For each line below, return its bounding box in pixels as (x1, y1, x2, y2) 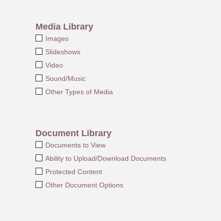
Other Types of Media (45, 87, 113, 96)
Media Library (36, 21, 93, 32)
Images (45, 34, 69, 42)
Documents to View (45, 141, 106, 149)
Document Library (36, 128, 111, 138)
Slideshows (45, 47, 80, 56)
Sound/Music (45, 74, 86, 82)
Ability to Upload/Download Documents (45, 154, 166, 162)
